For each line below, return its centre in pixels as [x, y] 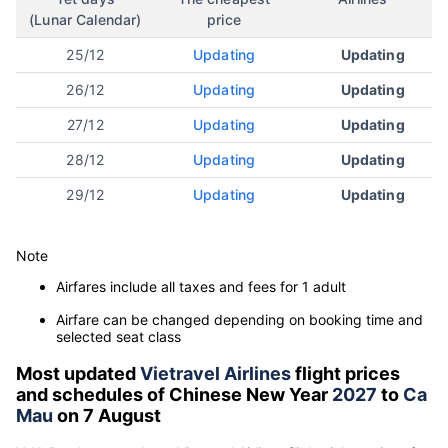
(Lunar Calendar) [85, 20]
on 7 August [107, 416]
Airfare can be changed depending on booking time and [239, 320]
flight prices [345, 374]
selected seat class [118, 337]
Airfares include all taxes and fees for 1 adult [201, 287]
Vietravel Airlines [215, 374]
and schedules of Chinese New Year [174, 395]
